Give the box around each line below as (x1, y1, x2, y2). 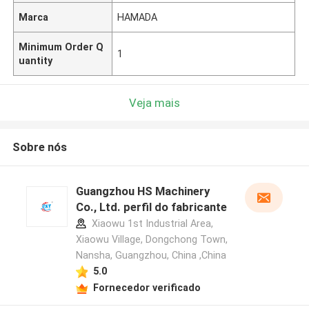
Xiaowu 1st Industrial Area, (88, 218, 213, 230)
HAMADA (117, 11, 158, 23)
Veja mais (129, 95, 180, 110)
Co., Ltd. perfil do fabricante (75, 200, 227, 215)
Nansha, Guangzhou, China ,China (75, 250, 226, 261)
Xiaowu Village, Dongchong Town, (75, 234, 228, 246)
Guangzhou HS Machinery (75, 184, 210, 199)
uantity (19, 54, 53, 66)
